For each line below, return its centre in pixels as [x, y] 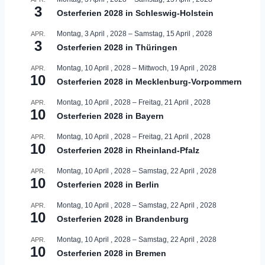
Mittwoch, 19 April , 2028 [177, 68]
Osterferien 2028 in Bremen [112, 253]
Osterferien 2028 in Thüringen [117, 47]
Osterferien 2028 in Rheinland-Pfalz [128, 150]
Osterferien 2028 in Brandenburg [123, 219]
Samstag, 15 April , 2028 [173, 33]
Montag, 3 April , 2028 [92, 33]
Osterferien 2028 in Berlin [108, 184]
